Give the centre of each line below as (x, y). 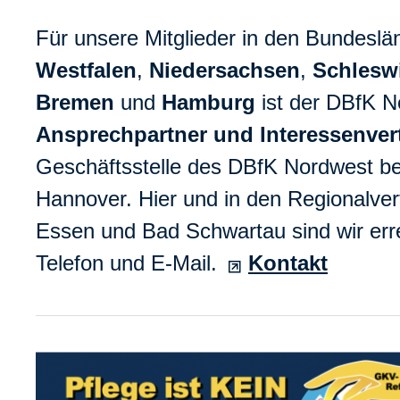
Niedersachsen (225, 70)
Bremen (75, 102)
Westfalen (86, 70)
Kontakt (288, 263)
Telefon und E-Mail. (129, 263)
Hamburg (208, 102)
